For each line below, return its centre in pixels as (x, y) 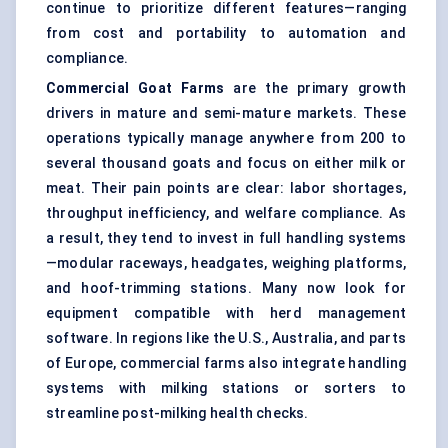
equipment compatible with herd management (226, 313)
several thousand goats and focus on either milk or (226, 163)
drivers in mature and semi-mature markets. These (226, 113)
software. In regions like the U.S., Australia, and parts (226, 338)
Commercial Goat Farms (135, 88)
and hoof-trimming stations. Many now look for (226, 288)
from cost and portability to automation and (226, 33)
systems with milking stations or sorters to (226, 388)
